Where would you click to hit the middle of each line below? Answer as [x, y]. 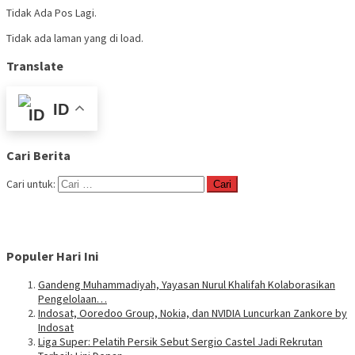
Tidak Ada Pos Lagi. [52, 12]
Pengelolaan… [73, 298]
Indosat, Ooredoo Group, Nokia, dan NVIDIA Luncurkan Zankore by [193, 313]
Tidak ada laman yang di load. [75, 38]
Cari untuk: [31, 184]
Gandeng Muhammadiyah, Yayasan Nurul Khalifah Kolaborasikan [187, 284]
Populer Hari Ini [53, 256]
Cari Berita [38, 155]
